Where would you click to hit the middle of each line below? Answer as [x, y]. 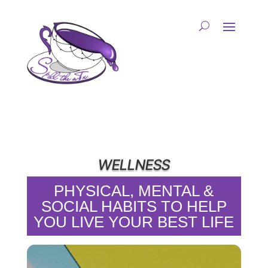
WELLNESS [134, 165]
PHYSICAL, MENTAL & [134, 191]
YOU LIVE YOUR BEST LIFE [134, 222]
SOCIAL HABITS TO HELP [134, 207]
